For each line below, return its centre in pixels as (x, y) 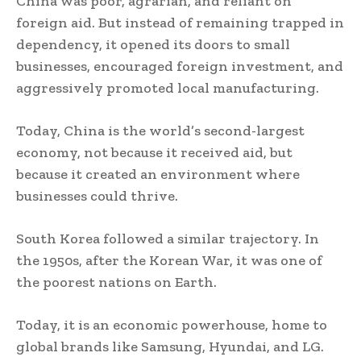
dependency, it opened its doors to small (153, 44)
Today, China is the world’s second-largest (160, 130)
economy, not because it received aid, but (154, 152)
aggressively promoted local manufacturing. (168, 87)
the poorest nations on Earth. (116, 282)
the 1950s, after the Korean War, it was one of (169, 260)
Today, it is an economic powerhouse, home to (172, 324)
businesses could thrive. (97, 195)
